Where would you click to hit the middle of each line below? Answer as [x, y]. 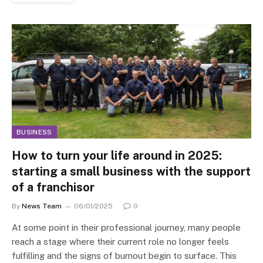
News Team [42, 206]
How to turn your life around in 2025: [117, 156]
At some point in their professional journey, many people [126, 228]
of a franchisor [53, 188]
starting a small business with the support [131, 172]
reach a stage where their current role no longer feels [120, 242]
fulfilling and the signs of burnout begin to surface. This [124, 256]
